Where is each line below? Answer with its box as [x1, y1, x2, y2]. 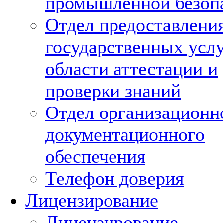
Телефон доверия [45, 168, 184, 189]
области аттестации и [45, 58, 218, 79]
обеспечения [45, 146, 145, 167]
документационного [45, 124, 205, 145]
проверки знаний [45, 80, 181, 101]
